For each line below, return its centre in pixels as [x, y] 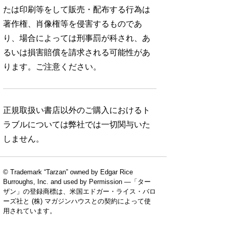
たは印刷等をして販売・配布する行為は [77, 10]
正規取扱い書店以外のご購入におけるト [77, 110]
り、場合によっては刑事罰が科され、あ [77, 38]
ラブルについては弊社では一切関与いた [77, 125]
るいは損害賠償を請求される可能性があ [77, 53]
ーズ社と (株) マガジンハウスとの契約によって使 [77, 201]
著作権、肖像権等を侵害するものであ [73, 24]
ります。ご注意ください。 [52, 67]
